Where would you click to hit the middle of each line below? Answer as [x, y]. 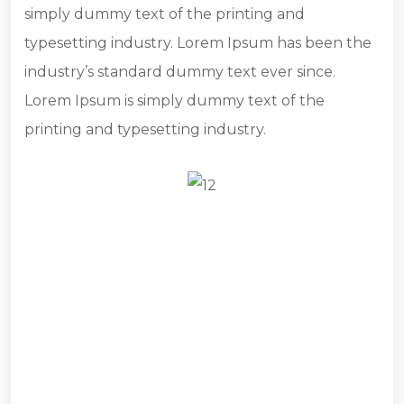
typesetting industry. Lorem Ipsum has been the [198, 43]
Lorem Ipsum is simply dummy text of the [174, 101]
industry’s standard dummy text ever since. [180, 72]
